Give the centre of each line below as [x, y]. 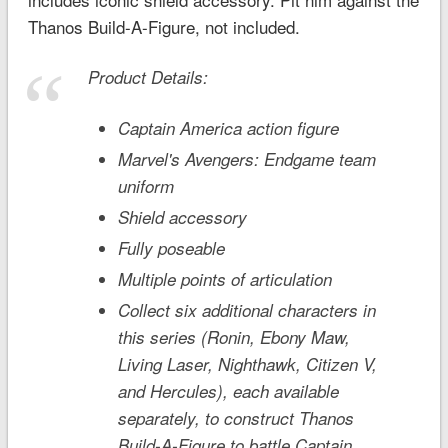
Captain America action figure [228, 127]
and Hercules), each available [228, 390]
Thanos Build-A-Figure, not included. [163, 26]
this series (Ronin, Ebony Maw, [233, 336]
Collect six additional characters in [246, 309]
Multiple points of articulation [224, 278]
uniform [145, 185]
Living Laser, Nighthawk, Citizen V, [247, 363]
